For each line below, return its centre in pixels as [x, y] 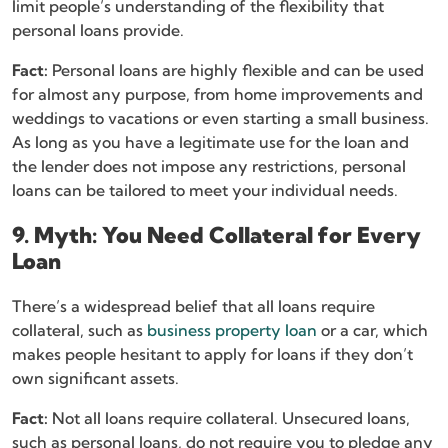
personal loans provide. [98, 30]
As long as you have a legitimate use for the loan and [210, 142]
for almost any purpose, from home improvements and [217, 94]
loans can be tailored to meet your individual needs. [205, 190]
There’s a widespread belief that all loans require [193, 306]
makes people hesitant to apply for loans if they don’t [212, 354]
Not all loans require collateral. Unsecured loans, [229, 418]
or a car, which [372, 330]
